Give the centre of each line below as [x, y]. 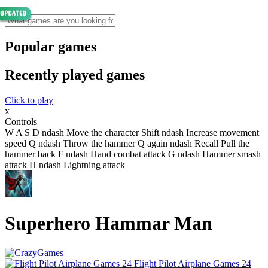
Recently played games [75, 74]
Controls [21, 121]
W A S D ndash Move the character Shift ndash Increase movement [132, 132]
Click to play [29, 100]
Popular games [51, 46]
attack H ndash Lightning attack [65, 165]
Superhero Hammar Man [109, 223]
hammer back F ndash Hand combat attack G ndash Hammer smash [133, 154]
